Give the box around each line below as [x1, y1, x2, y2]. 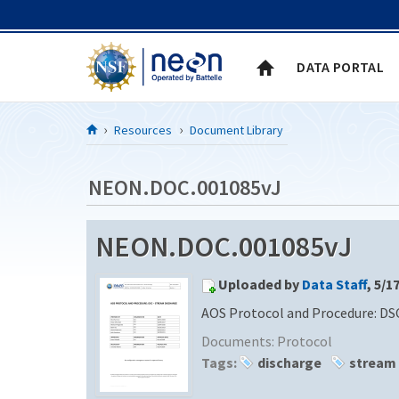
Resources [114, 121, 172, 138]
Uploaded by [218, 274, 302, 293]
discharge [257, 353, 322, 371]
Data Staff [302, 274, 367, 293]
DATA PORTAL [297, 57, 384, 76]
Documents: [201, 331, 277, 350]
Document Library [190, 121, 283, 138]
